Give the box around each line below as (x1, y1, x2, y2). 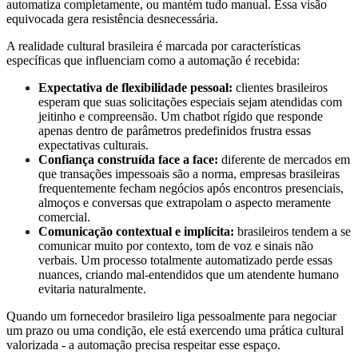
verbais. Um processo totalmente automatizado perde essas (38, 253, 332, 268)
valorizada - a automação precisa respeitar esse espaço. (6, 338, 280, 352)
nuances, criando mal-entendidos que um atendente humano (38, 268, 339, 282)
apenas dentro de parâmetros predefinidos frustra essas (38, 124, 311, 138)
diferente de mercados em (218, 153, 350, 167)
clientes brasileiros (233, 81, 328, 95)
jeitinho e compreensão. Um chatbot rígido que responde (38, 109, 323, 124)
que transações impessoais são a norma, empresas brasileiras (38, 167, 340, 181)
